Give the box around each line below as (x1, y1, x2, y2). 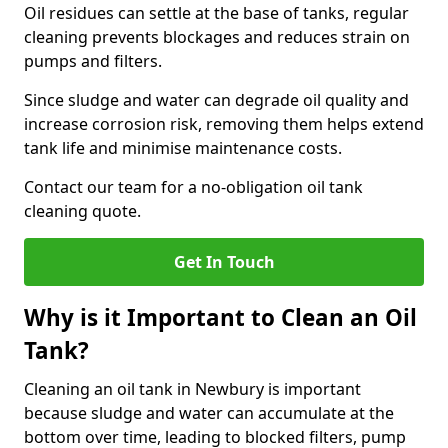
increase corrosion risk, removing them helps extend (24, 113, 424, 135)
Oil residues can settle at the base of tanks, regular (24, 2, 409, 24)
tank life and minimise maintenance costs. (24, 137, 342, 159)
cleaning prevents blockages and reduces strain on (24, 26, 410, 48)
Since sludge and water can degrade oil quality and (24, 89, 409, 111)
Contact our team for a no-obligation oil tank (24, 176, 363, 198)
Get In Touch (173, 251, 275, 273)
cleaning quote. (24, 200, 141, 222)
